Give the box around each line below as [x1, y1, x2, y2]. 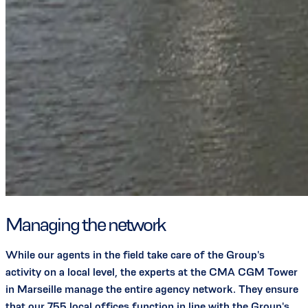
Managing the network [5, 214, 166, 236]
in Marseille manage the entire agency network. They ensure [5, 283, 298, 296]
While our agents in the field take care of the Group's [5, 249, 265, 261]
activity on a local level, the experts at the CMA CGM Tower [5, 266, 298, 278]
